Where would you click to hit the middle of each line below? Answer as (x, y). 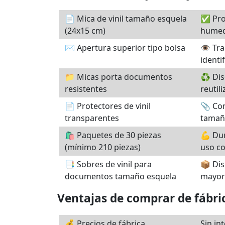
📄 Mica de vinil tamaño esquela (126, 19)
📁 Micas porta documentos (119, 77)
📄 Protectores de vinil (108, 106)
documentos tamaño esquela (121, 176)
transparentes (92, 118)
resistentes (86, 89)
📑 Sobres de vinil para (108, 164)
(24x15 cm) (85, 31)
